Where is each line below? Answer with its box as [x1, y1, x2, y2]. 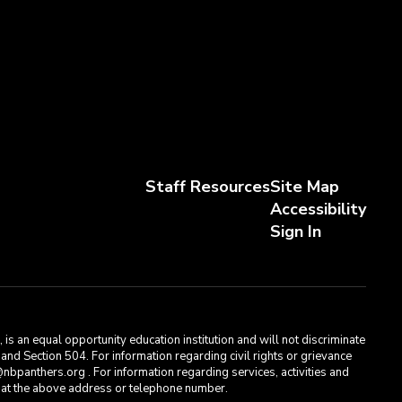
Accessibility [269, 198, 366, 220]
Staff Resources [144, 176, 270, 197]
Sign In [269, 221, 321, 242]
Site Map [269, 176, 339, 197]
